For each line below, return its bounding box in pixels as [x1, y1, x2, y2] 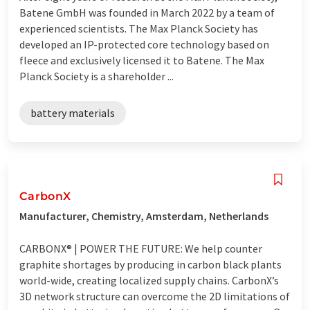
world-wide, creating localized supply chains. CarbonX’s [19, 273, 279, 287]
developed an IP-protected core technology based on [19, 37, 269, 51]
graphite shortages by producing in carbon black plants [19, 257, 282, 271]
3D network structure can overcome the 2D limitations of [19, 289, 290, 303]
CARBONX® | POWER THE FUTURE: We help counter [19, 241, 262, 255]
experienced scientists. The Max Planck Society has [19, 21, 258, 35]
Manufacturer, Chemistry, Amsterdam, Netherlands [19, 208, 268, 223]
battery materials [30, 105, 115, 120]
